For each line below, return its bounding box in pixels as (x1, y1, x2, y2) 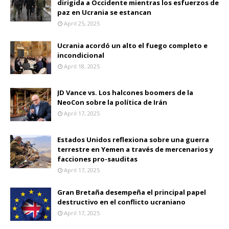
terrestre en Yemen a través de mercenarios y (57, 144, 213, 154)
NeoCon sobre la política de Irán (57, 97, 167, 107)
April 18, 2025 (64, 62, 100, 70)
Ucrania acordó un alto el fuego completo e (57, 40, 208, 50)
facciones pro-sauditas (57, 154, 138, 164)
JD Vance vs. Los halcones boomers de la (57, 87, 193, 97)
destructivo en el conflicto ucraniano (57, 197, 186, 207)
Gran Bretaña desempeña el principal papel (57, 187, 206, 197)
